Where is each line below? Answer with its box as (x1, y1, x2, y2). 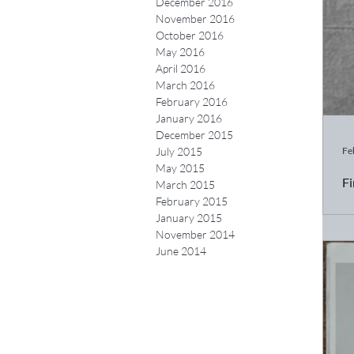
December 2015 (156, 128, 233, 141)
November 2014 (156, 228, 235, 241)
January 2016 (156, 111, 222, 125)
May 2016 (156, 45, 205, 58)
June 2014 (156, 244, 206, 258)
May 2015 (156, 161, 205, 175)
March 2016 (156, 78, 215, 92)
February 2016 (156, 95, 228, 108)
